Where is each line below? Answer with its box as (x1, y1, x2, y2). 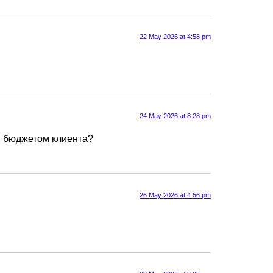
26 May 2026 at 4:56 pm (140, 191, 211, 199)
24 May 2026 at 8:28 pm (140, 112, 211, 120)
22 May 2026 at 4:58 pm (140, 33, 211, 41)
